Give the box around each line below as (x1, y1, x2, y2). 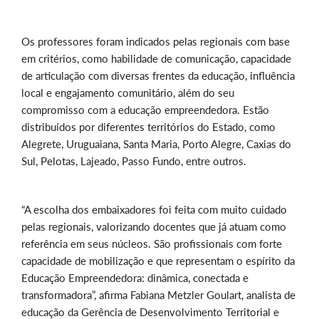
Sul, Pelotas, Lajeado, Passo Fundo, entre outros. (21, 155, 246, 168)
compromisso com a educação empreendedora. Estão (21, 103, 269, 117)
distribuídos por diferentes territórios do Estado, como (21, 120, 276, 134)
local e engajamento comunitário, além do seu (21, 86, 234, 100)
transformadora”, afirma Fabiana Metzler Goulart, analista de (21, 288, 296, 302)
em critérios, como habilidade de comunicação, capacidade (21, 52, 291, 66)
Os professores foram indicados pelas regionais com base (21, 35, 290, 48)
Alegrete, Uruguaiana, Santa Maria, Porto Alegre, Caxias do (21, 137, 291, 151)
